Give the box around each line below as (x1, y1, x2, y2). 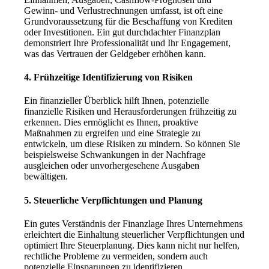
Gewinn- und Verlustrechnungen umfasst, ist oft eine (24, 5, 223, 16)
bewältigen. (24, 171, 68, 182)
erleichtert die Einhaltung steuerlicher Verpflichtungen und (24, 229, 245, 240)
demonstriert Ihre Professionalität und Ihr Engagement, (24, 37, 231, 48)
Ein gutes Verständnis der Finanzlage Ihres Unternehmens (24, 218, 243, 229)
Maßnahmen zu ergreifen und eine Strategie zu (24, 128, 201, 139)
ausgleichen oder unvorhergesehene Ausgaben (24, 160, 200, 171)
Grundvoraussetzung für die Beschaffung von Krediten (24, 16, 233, 26)
